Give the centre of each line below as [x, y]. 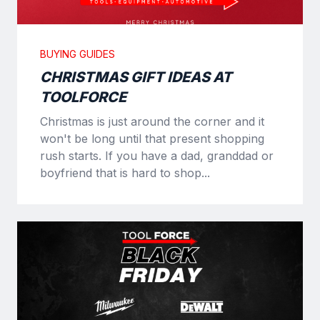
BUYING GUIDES [77, 54]
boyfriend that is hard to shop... [125, 172]
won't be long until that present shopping [152, 138]
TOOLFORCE [83, 97]
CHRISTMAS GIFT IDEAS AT [136, 77]
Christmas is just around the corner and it [152, 121]
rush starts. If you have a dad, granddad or [157, 155]
